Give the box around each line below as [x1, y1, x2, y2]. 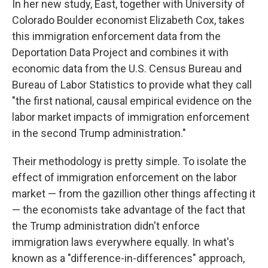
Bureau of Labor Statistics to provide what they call [12, 78, 252, 91]
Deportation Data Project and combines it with [12, 46, 229, 59]
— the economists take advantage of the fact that [12, 203, 245, 216]
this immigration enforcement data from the [12, 30, 221, 42]
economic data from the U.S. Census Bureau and [12, 62, 242, 75]
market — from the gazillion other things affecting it [12, 187, 255, 200]
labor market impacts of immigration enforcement [12, 111, 249, 123]
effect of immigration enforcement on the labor [12, 171, 237, 184]
